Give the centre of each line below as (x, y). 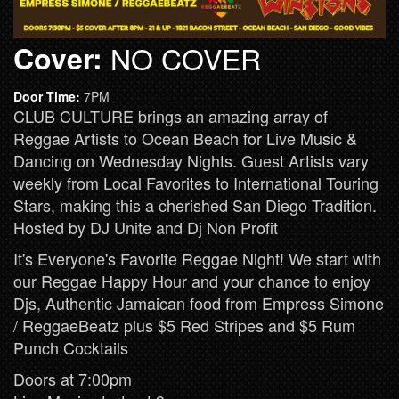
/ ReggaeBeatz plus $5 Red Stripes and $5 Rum (184, 326)
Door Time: (49, 97)
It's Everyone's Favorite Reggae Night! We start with (197, 259)
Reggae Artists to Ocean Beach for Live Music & (185, 138)
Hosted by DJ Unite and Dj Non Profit (146, 228)
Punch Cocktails (71, 348)
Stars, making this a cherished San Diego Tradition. (195, 205)
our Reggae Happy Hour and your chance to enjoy (192, 281)
